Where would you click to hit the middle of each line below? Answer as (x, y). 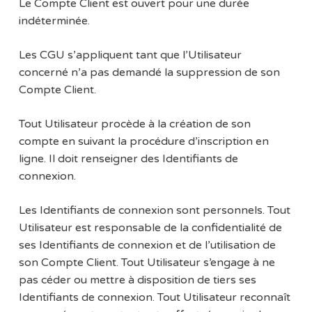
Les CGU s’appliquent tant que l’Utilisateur (130, 55)
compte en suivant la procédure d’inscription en (143, 142)
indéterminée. (54, 21)
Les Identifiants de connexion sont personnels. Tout (154, 211)
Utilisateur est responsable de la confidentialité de (150, 228)
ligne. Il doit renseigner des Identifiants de (128, 159)
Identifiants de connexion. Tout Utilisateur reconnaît (154, 298)
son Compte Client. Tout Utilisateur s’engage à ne (147, 263)
